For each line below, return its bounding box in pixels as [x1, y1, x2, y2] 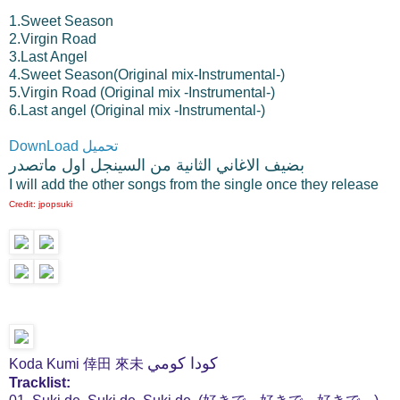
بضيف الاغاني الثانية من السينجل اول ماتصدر [9, 155, 304, 174]
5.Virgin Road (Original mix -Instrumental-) [9, 84, 275, 100]
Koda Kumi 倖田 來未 [9, 355, 147, 371]
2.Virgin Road [9, 30, 96, 46]
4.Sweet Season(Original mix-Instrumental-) [9, 66, 285, 82]
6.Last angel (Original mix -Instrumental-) [9, 102, 265, 118]
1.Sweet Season [9, 12, 113, 29]
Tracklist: [9, 374, 71, 390]
